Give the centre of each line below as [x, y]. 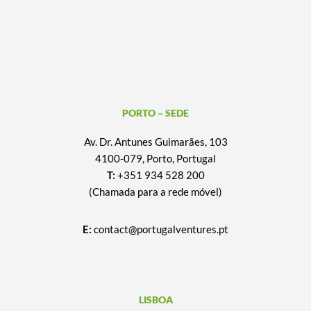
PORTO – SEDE [155, 112]
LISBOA [155, 299]
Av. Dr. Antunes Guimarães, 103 [155, 141]
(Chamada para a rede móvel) [155, 191]
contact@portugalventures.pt [161, 229]
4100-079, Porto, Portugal [155, 158]
